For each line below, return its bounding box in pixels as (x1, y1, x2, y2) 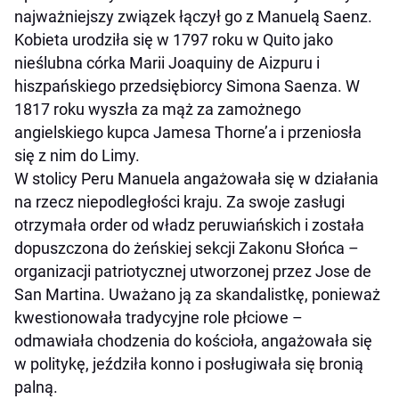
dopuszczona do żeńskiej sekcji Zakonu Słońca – (14, 238, 359, 257)
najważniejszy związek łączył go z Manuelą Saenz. (14, 6, 372, 26)
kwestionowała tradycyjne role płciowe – (14, 307, 303, 327)
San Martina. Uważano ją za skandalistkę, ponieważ (14, 284, 380, 304)
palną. (14, 377, 58, 396)
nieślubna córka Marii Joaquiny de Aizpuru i (14, 53, 320, 72)
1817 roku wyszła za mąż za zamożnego (14, 99, 301, 118)
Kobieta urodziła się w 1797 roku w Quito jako (14, 29, 333, 49)
